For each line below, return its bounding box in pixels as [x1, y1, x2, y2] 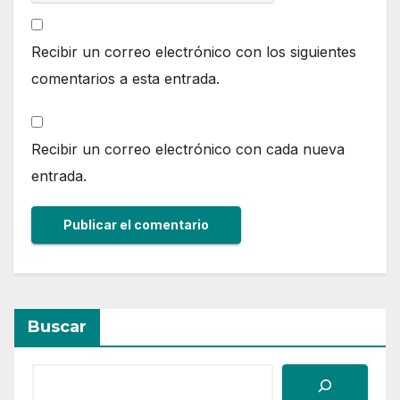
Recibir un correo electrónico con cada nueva [31, 139, 345, 158]
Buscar [28, 316, 87, 337]
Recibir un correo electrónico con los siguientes [31, 42, 356, 61]
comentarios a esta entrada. [31, 69, 220, 87]
